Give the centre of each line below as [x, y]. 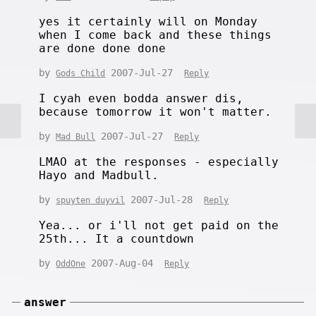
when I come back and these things [156, 35]
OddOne [71, 263]
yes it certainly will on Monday [148, 21]
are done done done [103, 48]
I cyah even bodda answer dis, [141, 98]
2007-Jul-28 [165, 199]
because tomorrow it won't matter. [156, 111]
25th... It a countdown [117, 238]
